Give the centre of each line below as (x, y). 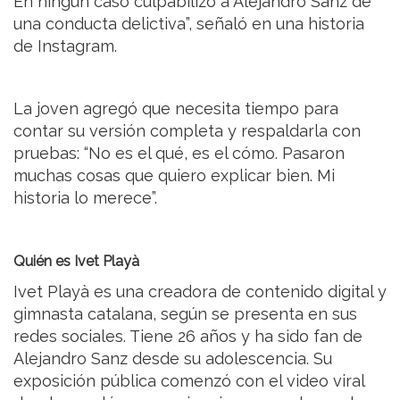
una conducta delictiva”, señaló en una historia (189, 23)
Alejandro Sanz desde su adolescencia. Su (173, 358)
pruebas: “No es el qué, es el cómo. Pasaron (179, 153)
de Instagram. (65, 46)
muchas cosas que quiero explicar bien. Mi (174, 175)
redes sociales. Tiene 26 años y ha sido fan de (188, 336)
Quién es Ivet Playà (76, 261)
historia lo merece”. (85, 197)
